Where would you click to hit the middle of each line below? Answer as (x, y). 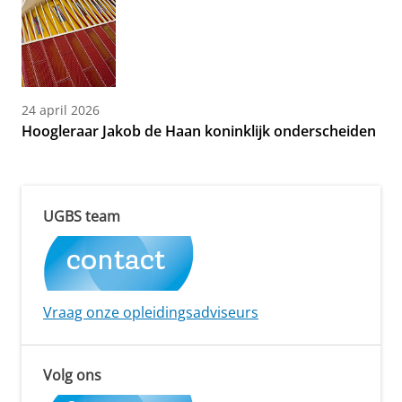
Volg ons (72, 376)
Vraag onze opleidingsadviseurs (151, 313)
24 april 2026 (61, 110)
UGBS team (82, 217)
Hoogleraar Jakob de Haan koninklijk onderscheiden (199, 131)
